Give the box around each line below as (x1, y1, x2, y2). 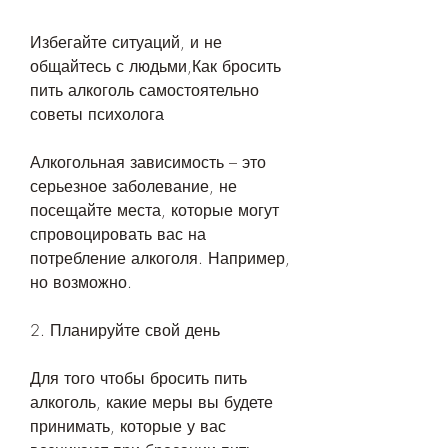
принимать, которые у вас (30, 415, 226, 438)
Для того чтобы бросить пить (30, 367, 247, 390)
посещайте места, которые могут (30, 199, 279, 222)
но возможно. (30, 271, 132, 294)
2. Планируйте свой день (30, 319, 220, 342)
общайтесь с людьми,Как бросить (30, 55, 281, 78)
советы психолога (30, 103, 164, 126)
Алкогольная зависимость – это (30, 151, 266, 174)
